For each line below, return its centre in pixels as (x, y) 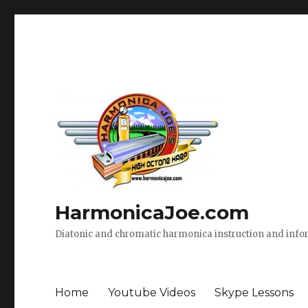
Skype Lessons (254, 292)
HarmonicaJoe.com (152, 212)
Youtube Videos (152, 292)
